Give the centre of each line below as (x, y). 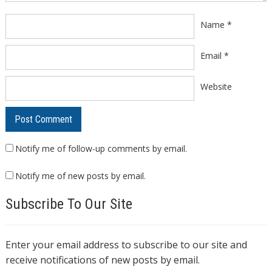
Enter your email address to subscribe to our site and (126, 245)
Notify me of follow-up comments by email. (101, 149)
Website (216, 87)
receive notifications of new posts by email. (102, 260)
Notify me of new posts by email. (80, 176)
